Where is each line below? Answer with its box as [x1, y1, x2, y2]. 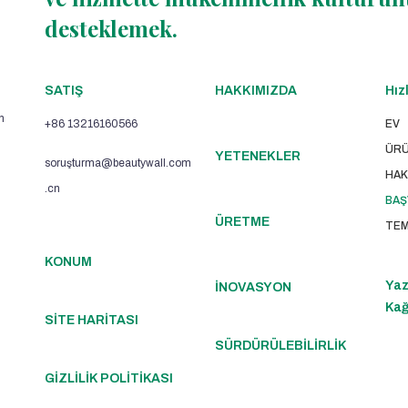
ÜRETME [214, 215, 270, 229]
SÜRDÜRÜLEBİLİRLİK [214, 339, 347, 352]
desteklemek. [45, 14, 178, 43]
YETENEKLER [214, 149, 301, 163]
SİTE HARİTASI [45, 313, 139, 327]
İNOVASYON [214, 280, 291, 294]
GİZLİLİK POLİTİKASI [45, 372, 174, 385]
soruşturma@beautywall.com [45, 157, 192, 169]
